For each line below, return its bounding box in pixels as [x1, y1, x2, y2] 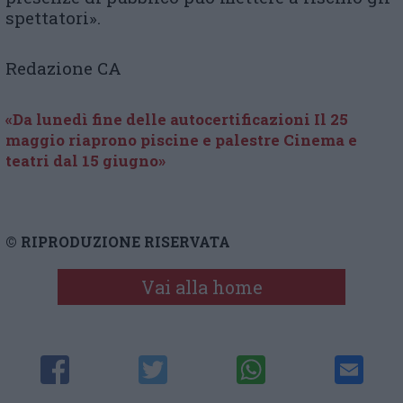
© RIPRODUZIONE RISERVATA [5, 231, 230, 251]
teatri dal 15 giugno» [5, 149, 166, 171]
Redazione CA [5, 56, 121, 79]
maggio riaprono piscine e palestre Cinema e [5, 129, 357, 150]
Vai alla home [140, 274, 263, 299]
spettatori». [5, 5, 101, 29]
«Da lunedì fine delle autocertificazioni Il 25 [5, 108, 348, 130]
